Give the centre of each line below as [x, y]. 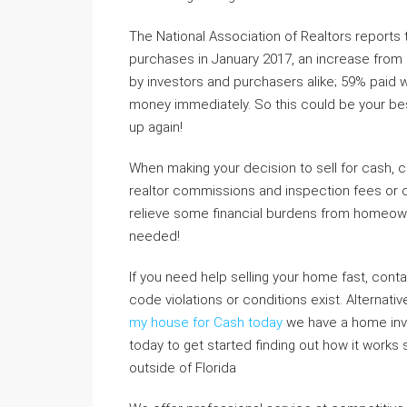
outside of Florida [183, 368]
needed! [154, 236]
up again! [156, 127]
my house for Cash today [206, 323]
